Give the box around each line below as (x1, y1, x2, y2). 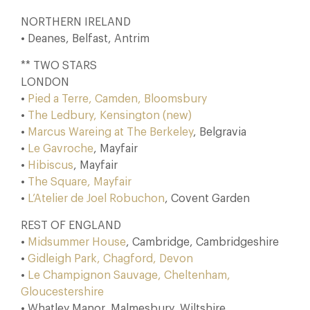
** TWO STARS (21, 60, 97, 71)
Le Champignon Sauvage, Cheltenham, (28, 270, 230, 281)
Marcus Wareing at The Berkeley (28, 127, 193, 138)
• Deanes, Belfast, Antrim (21, 33, 149, 44)
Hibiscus (28, 160, 73, 171)
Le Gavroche (28, 143, 93, 154)
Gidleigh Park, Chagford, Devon (28, 253, 193, 264)
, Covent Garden (165, 193, 250, 204)
